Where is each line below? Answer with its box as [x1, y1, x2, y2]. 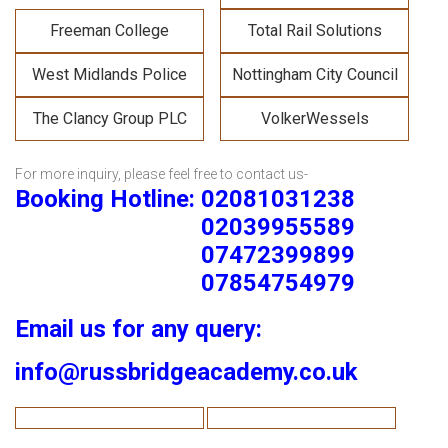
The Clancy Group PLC [32, 109, 187, 128]
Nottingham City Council [231, 65, 398, 84]
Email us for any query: [15, 315, 262, 343]
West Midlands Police [32, 65, 187, 84]
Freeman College [50, 21, 169, 40]
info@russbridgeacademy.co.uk [15, 358, 358, 386]
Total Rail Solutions [247, 21, 382, 40]
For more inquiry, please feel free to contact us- [15, 166, 308, 182]
